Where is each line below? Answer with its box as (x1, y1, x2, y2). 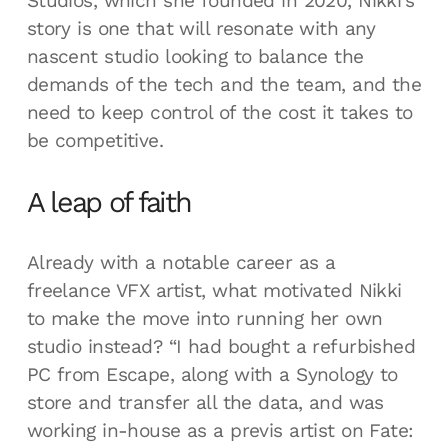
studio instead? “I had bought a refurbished (26, 335, 416, 359)
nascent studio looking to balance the (26, 44, 364, 68)
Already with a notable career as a (26, 251, 336, 275)
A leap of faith (26, 184, 191, 219)
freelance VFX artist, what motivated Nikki (26, 279, 402, 303)
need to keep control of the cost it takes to (26, 100, 413, 124)
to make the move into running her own (26, 307, 383, 331)
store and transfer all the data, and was (26, 391, 384, 415)
